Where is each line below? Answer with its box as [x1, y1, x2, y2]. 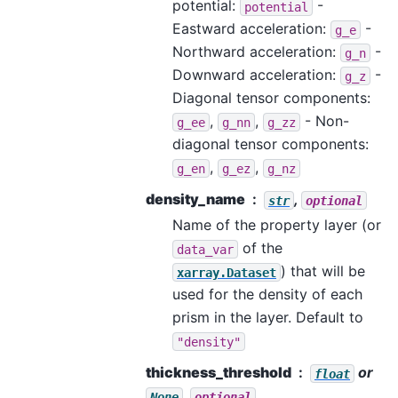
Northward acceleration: [172, 43, 340, 61]
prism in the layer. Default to [172, 308, 363, 327]
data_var [177, 242, 234, 257]
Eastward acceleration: [172, 20, 330, 38]
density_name [146, 190, 245, 209]
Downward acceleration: [172, 66, 340, 84]
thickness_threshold [146, 363, 291, 382]
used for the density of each [172, 285, 362, 304]
